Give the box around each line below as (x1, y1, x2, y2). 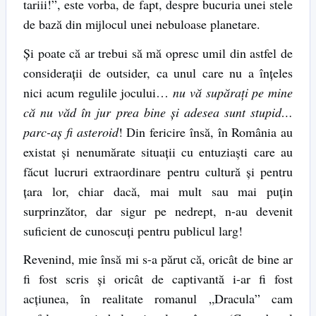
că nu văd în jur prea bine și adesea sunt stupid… (23, 103, 293, 121)
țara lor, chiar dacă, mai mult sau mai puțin (23, 182, 293, 200)
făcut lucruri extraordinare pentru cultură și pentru (23, 162, 293, 180)
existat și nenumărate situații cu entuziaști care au (23, 142, 293, 160)
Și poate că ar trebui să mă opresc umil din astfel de (23, 44, 293, 61)
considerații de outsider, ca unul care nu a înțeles (23, 63, 293, 81)
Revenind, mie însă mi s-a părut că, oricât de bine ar (23, 250, 293, 268)
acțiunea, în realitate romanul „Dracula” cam (23, 290, 293, 308)
